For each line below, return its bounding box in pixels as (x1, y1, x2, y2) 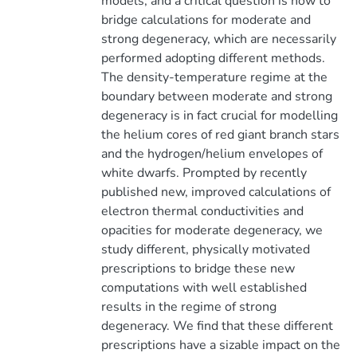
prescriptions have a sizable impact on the (100, 336, 340, 354)
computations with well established (100, 279, 307, 296)
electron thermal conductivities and (100, 202, 304, 220)
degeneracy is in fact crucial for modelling (100, 107, 338, 124)
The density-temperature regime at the (100, 69, 328, 86)
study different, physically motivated (100, 241, 310, 258)
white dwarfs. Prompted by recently (100, 164, 307, 182)
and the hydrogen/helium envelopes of (100, 145, 323, 163)
